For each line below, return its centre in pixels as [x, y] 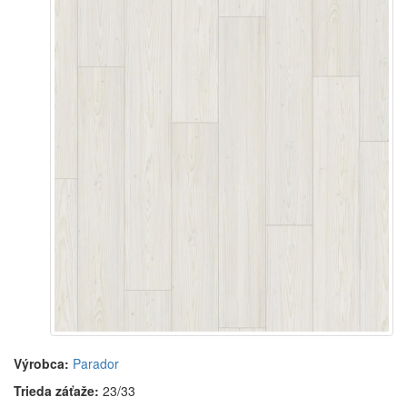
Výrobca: [41, 364]
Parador [96, 364]
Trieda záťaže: [56, 391]
